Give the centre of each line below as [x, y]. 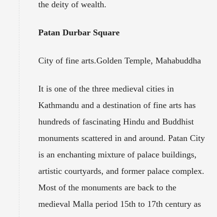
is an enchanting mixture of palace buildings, [117, 154]
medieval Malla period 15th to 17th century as [120, 204]
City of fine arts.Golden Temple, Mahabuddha [120, 60]
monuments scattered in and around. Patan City [122, 138]
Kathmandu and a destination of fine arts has [117, 105]
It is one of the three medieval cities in [106, 88]
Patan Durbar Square [79, 32]
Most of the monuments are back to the [107, 187]
